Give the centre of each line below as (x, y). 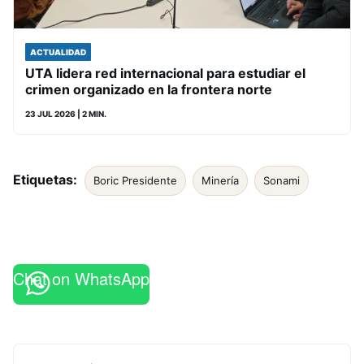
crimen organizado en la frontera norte (149, 89)
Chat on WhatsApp (81, 278)
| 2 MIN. (91, 114)
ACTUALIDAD (58, 52)
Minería (220, 180)
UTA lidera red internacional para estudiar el (165, 73)
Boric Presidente (135, 180)
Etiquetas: (45, 180)
